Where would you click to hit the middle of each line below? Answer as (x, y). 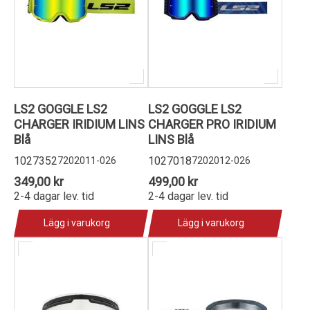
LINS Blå (171, 139)
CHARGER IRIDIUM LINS (79, 124)
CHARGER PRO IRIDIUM (212, 124)
